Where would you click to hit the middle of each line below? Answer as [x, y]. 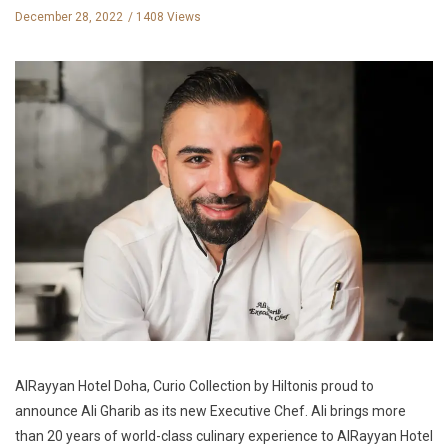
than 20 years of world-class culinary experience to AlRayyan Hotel [224, 436]
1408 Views [168, 16]
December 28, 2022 [69, 16]
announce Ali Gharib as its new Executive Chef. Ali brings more [210, 411]
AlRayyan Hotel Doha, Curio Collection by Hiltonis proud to [194, 386]
